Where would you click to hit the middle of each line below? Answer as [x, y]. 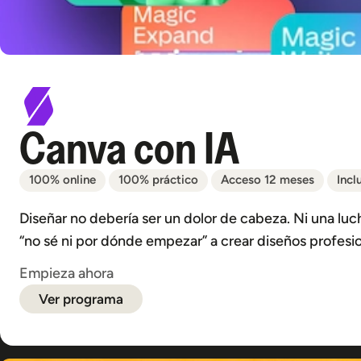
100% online [62, 180]
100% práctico [158, 180]
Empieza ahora [66, 273]
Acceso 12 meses [268, 180]
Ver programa [81, 299]
